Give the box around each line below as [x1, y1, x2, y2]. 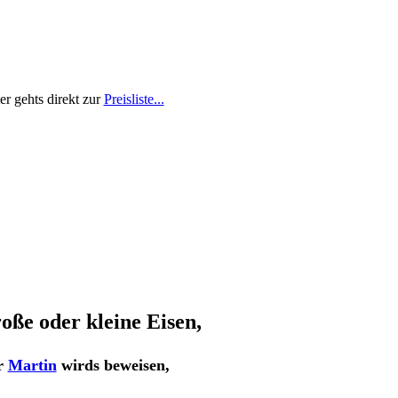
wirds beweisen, [56, 356, 170, 375]
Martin [7, 356, 57, 375]
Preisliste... [103, 92, 164, 107]
